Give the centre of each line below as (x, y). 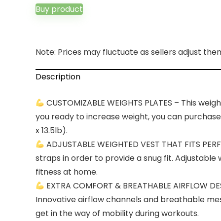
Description (58, 77)
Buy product (59, 9)
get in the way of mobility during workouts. (117, 213)
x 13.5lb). (52, 130)
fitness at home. (67, 172)
